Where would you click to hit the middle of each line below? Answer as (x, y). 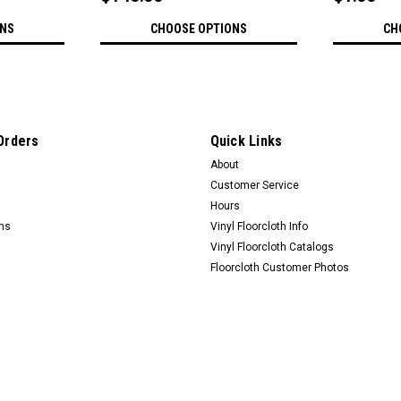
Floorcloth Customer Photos (279, 267)
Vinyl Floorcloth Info (259, 226)
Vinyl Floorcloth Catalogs (272, 247)
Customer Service (254, 185)
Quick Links (246, 141)
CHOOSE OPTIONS (199, 28)
